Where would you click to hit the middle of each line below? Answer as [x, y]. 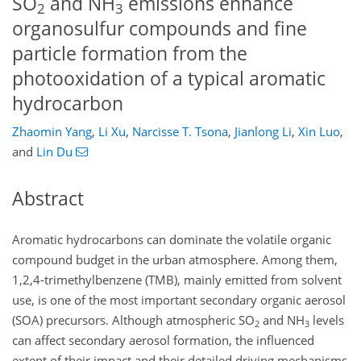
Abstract [48, 199]
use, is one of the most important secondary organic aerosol [179, 299]
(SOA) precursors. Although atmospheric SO [133, 320]
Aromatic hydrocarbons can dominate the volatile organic [172, 239]
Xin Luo [319, 132]
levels [327, 320]
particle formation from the [130, 53]
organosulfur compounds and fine [160, 28]
